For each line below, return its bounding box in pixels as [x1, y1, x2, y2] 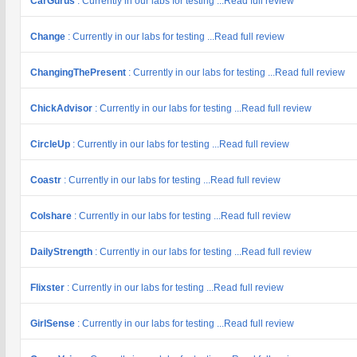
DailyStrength [30, 246, 95, 257]
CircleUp [30, 139, 73, 150]
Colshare [30, 210, 74, 222]
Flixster [30, 282, 67, 293]
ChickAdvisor [30, 103, 95, 114]
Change [30, 31, 68, 42]
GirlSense [30, 318, 77, 329]
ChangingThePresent [30, 67, 128, 78]
